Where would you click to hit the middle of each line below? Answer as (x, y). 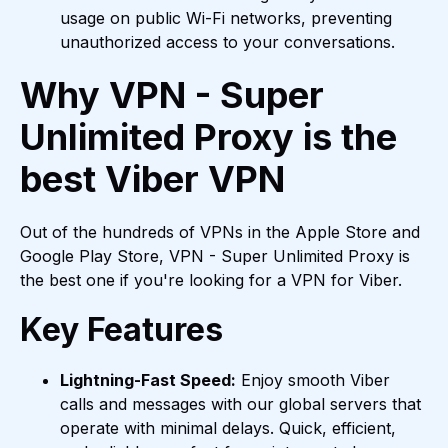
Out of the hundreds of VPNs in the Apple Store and (220, 232)
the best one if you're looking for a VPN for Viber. (211, 280)
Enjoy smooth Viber (313, 380)
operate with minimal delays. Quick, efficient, (228, 428)
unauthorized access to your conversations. (227, 42)
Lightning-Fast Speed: (148, 380)
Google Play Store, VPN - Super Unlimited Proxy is (215, 256)
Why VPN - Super (172, 95)
